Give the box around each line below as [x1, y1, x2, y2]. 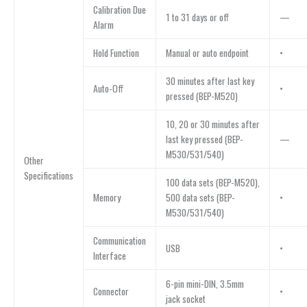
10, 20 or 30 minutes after [165, 116, 260, 131]
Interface [93, 248, 126, 262]
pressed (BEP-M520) [165, 88, 238, 103]
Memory [93, 190, 121, 204]
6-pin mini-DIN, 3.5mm [165, 276, 244, 291]
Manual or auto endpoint [165, 45, 249, 60]
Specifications [23, 168, 73, 182]
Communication [93, 233, 146, 247]
